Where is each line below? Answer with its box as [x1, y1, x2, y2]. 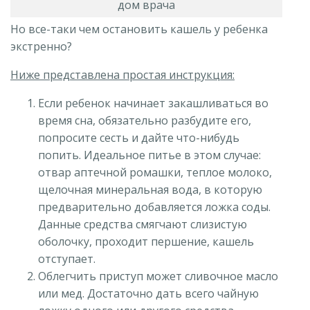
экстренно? [10, 39, 72, 55]
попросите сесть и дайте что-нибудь [38, 130, 239, 146]
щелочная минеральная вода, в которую [38, 182, 262, 198]
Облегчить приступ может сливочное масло [38, 268, 278, 284]
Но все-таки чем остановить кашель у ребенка [10, 21, 268, 37]
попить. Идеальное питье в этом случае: [38, 147, 261, 163]
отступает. [38, 251, 95, 267]
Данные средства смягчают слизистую [38, 217, 247, 232]
